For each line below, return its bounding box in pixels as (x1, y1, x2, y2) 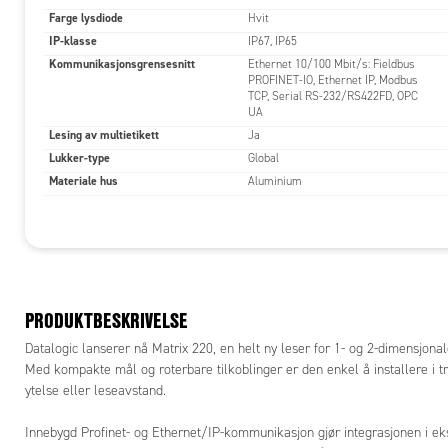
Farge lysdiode (49, 9, 123, 26)
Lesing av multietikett (49, 126, 159, 143)
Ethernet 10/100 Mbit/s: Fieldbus (248, 56, 415, 71)
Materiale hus (49, 172, 118, 189)
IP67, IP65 (248, 33, 297, 48)
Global (248, 150, 279, 165)
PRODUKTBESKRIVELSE (25, 305, 188, 334)
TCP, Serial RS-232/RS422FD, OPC (248, 88, 418, 103)
